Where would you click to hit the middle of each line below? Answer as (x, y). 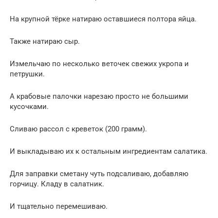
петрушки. (27, 74)
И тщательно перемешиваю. (59, 207)
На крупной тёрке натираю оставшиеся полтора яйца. (103, 19)
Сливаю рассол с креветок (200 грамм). (78, 129)
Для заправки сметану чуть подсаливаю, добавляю (99, 174)
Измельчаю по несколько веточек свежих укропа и (99, 64)
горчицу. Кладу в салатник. (57, 184)
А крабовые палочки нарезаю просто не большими (99, 97)
